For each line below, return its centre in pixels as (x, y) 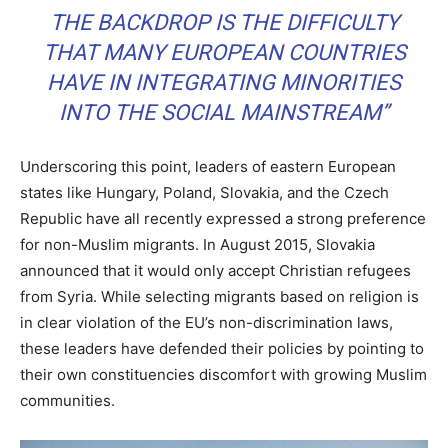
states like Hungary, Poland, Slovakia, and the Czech (204, 192)
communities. (67, 400)
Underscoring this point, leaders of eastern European (208, 166)
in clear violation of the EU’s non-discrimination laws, (206, 322)
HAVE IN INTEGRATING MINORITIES (224, 82)
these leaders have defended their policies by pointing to (222, 348)
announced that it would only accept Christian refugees (215, 270)
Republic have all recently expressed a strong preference (223, 218)
